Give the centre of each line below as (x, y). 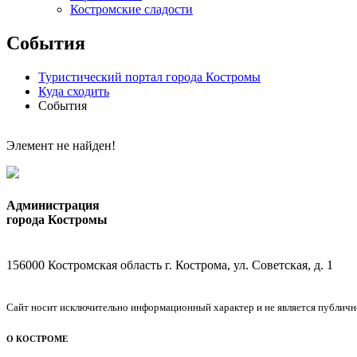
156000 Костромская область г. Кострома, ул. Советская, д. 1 (170, 265)
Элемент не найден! (61, 145)
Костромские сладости (131, 9)
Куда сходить (74, 91)
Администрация (53, 206)
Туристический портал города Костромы (149, 76)
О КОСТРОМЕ (37, 339)
